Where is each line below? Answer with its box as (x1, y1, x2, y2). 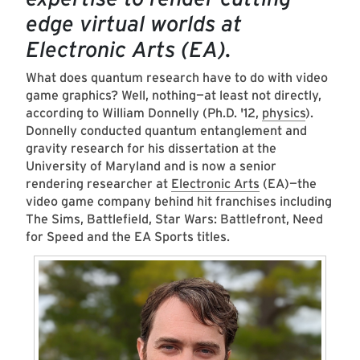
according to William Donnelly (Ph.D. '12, (26, 105, 262, 121)
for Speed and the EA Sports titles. (26, 229, 233, 245)
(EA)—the (260, 176, 317, 192)
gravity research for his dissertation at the (26, 141, 276, 157)
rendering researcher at (26, 176, 171, 192)
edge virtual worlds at (26, 10, 242, 38)
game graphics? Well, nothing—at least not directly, (26, 88, 321, 104)
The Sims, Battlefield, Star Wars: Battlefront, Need (26, 211, 323, 227)
